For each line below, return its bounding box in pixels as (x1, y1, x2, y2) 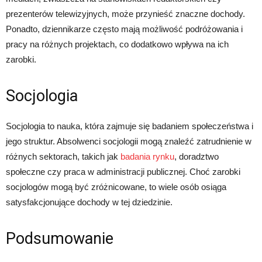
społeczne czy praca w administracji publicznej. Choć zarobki (6, 167, 240, 177)
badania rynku (120, 151, 174, 162)
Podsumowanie (6, 229, 113, 249)
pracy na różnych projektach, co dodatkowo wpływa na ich (6, 39, 229, 50)
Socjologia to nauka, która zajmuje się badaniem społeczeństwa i (6, 121, 253, 132)
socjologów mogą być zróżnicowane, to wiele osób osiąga (6, 182, 226, 192)
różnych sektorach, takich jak (6, 151, 120, 162)
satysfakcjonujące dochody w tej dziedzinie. (6, 197, 173, 208)
